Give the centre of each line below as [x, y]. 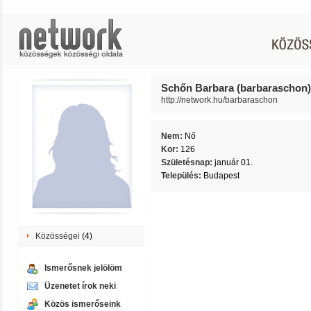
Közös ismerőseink [83, 304]
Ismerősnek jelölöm [83, 268]
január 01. [234, 162]
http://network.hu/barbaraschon [219, 100]
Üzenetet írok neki [80, 286]
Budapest [221, 176]
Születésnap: [188, 162]
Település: [182, 176]
